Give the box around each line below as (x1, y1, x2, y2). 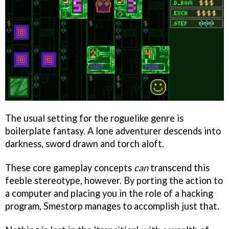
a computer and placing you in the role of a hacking (5, 187, 213, 199)
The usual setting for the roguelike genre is (5, 112, 184, 124)
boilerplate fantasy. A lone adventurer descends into (5, 125, 221, 136)
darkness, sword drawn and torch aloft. (5, 138, 164, 149)
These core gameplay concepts (5, 162, 134, 173)
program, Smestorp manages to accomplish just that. (5, 200, 219, 212)
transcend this (148, 162, 210, 173)
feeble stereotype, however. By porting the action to (5, 174, 223, 186)
